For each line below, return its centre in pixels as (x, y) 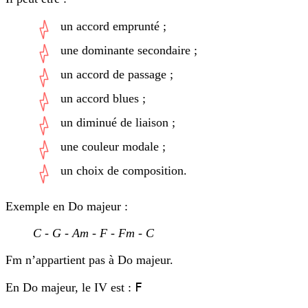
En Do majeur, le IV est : (70, 288)
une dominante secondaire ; (129, 51)
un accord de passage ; (117, 75)
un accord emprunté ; (113, 26)
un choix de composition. (124, 171)
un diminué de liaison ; (118, 123)
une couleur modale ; (113, 147)
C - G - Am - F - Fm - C (93, 233)
